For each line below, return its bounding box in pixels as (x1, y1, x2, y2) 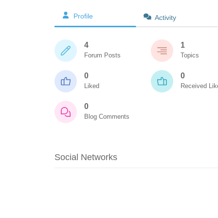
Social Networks (54, 152, 117, 162)
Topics (181, 52, 199, 59)
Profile (73, 12, 93, 20)
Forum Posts (84, 52, 121, 59)
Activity (155, 14, 176, 21)
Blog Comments (84, 113, 129, 120)
